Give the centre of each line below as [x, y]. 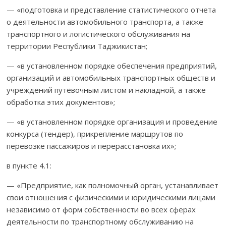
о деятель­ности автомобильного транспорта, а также [105, 21]
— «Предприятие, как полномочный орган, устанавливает [113, 185]
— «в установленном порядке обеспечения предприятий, [112, 65]
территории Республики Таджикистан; [77, 46]
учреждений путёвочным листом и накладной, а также [106, 90]
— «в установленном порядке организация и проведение [112, 121]
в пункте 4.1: [29, 165]
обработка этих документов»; [61, 102]
